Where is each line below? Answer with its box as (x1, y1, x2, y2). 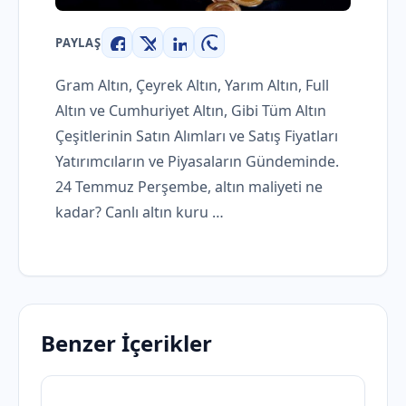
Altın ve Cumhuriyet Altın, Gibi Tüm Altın (55, 101, 326, 121)
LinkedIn (177, 43, 241, 64)
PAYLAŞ (55, 34, 101, 52)
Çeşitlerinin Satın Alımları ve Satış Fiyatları (55, 126, 338, 147)
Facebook (115, 43, 185, 64)
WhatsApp (208, 43, 283, 64)
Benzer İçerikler (41, 328, 212, 359)
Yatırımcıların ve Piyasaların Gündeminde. (55, 151, 339, 172)
